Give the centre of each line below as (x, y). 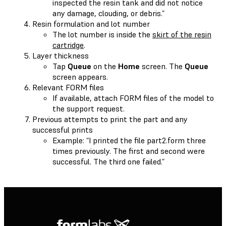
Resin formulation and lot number (91, 23)
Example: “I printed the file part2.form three (129, 140)
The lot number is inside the (102, 34)
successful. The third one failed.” (108, 161)
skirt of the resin (182, 34)
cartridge (68, 45)
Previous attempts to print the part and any (110, 119)
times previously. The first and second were (129, 151)
